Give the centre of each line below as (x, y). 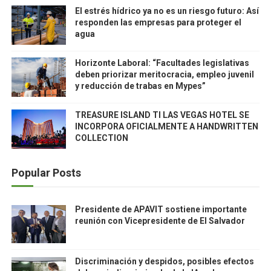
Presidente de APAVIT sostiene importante (161, 209)
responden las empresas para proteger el (158, 22)
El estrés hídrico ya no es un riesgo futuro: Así (167, 11)
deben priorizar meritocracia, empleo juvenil (164, 74)
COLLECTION (101, 138)
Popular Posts (46, 173)
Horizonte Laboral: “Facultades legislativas (162, 63)
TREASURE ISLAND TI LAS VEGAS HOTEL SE (162, 115)
